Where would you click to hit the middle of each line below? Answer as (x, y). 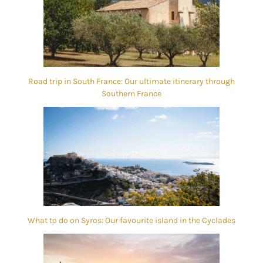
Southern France (131, 94)
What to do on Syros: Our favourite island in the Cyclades (131, 221)
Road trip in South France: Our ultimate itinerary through (131, 82)
